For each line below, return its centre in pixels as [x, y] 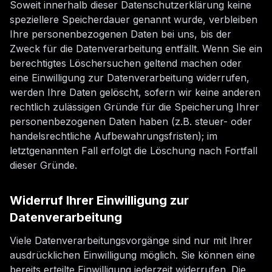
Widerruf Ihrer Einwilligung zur [99, 200]
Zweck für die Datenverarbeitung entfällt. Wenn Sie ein [136, 49]
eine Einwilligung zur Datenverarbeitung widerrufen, [130, 78]
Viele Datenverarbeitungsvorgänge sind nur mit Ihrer [131, 240]
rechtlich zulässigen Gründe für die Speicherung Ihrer [134, 107]
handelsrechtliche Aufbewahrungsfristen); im [114, 136]
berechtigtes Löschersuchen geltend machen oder [126, 63]
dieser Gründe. [43, 165]
